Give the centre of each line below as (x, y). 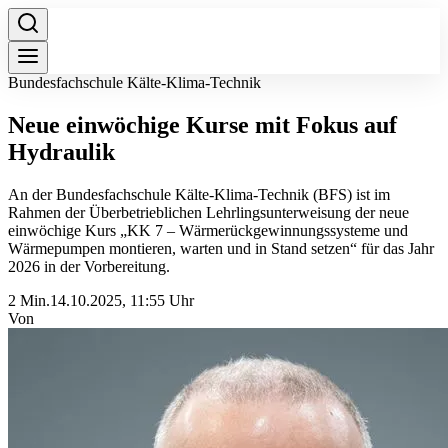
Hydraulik (61, 151)
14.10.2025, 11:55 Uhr (122, 300)
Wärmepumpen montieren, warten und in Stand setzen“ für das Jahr (221, 248)
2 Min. (29, 300)
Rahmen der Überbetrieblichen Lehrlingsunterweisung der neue (208, 212)
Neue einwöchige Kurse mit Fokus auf (202, 124)
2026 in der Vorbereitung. (89, 266)
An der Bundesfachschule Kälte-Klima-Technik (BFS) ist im (199, 194)
